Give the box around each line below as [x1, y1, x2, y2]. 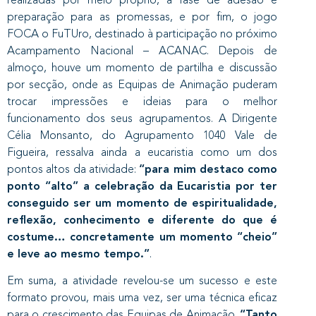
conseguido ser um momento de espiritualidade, [7, 195, 278, 209]
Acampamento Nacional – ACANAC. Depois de [7, 43, 278, 57]
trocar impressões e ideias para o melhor [7, 94, 278, 108]
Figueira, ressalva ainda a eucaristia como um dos [7, 145, 278, 159]
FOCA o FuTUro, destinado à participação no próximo [7, 26, 278, 40]
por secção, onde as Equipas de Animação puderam [7, 77, 278, 91]
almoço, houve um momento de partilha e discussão [7, 60, 278, 74]
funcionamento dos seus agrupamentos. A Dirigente [7, 111, 278, 125]
